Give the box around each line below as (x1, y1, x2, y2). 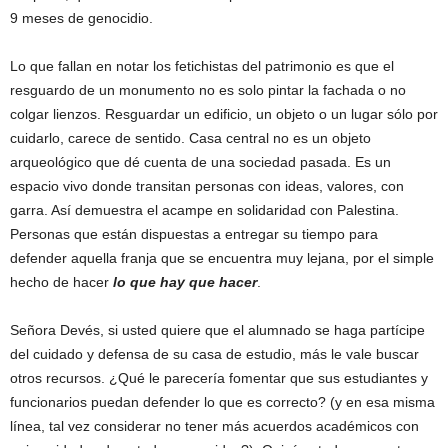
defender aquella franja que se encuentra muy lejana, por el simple (10, 250, 434, 267)
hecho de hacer (10, 274, 113, 291)
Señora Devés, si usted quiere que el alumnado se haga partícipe (10, 322, 425, 339)
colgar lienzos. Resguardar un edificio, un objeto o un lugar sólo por (10, 106, 438, 123)
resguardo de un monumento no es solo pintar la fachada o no (10, 82, 406, 99)
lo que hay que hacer (113, 274, 257, 291)
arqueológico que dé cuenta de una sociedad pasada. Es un (10, 154, 391, 171)
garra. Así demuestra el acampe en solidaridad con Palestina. (10, 202, 399, 219)
